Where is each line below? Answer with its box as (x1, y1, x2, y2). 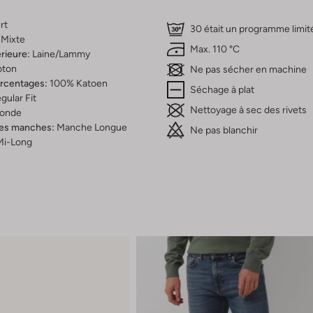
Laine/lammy (31, 48, 90, 60)
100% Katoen (49, 78, 108, 89)
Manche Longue (56, 122, 127, 133)
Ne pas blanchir (190, 124, 258, 136)
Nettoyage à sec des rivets (190, 104, 307, 116)
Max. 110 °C (190, 43, 240, 55)
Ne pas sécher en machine (190, 64, 307, 75)
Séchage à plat (190, 84, 254, 96)
